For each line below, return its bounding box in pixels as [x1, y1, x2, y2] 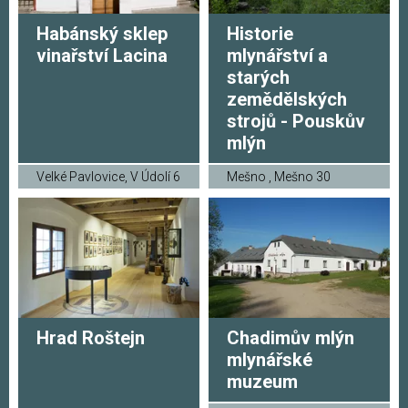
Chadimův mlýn [227, 327, 354, 350]
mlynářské [227, 349, 312, 372]
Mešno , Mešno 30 [227, 168, 331, 184]
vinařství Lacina [36, 44, 168, 66]
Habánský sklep [36, 22, 168, 45]
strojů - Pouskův [227, 109, 365, 132]
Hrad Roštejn [36, 327, 145, 350]
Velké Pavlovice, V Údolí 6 [36, 168, 180, 184]
